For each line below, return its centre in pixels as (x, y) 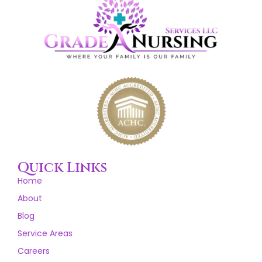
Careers (34, 251)
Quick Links (62, 168)
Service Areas (45, 234)
